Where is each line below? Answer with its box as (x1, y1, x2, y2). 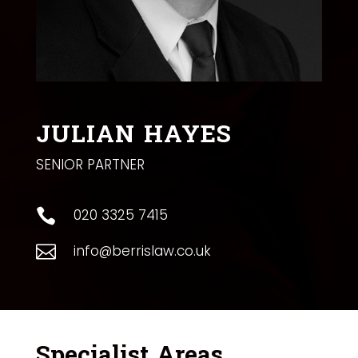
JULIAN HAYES (35, 113, 232, 157)
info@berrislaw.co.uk (73, 241, 211, 261)
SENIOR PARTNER (35, 155, 145, 175)
